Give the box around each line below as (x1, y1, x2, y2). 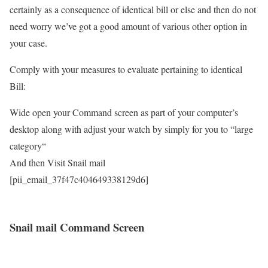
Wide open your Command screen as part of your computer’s (10, 105, 238, 118)
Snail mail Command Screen (10, 219, 144, 236)
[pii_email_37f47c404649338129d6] (10, 172, 148, 185)
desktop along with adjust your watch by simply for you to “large (10, 122, 253, 135)
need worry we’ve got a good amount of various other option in (10, 19, 247, 32)
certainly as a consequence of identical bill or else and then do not (10, 2, 256, 16)
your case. (10, 36, 47, 49)
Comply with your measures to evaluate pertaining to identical (10, 62, 242, 75)
